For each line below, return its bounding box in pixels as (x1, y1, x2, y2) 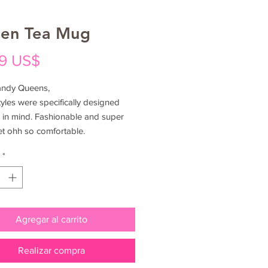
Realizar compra (18, 245, 85, 255)
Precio (39, 51, 83, 68)
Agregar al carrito (16, 214, 87, 224)
